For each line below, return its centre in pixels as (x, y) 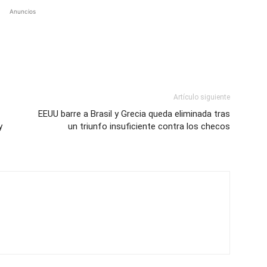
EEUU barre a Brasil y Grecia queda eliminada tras (134, 114)
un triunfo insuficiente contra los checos (149, 126)
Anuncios (23, 11)
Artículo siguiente (202, 97)
